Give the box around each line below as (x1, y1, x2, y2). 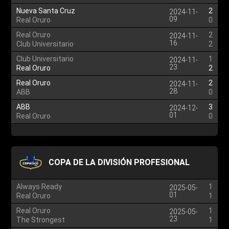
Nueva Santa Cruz (16, 7, 76, 15)
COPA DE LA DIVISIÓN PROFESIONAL (49, 157, 190, 167)
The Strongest (16, 216, 65, 224)
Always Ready (16, 182, 62, 191)
